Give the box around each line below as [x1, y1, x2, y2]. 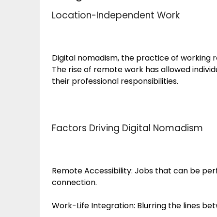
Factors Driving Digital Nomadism [52, 122, 203, 135]
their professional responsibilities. [52, 76, 178, 87]
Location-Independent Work [52, 9, 180, 22]
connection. [52, 177, 97, 188]
